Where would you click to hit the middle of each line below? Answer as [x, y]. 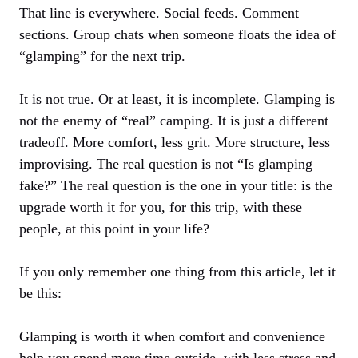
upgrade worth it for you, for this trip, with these [161, 207]
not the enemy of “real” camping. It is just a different [174, 120]
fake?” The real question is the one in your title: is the [176, 185]
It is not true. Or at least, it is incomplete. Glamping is [177, 99]
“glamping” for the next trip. [102, 56]
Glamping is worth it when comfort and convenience [172, 336]
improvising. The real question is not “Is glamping [166, 163]
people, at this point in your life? [114, 228]
